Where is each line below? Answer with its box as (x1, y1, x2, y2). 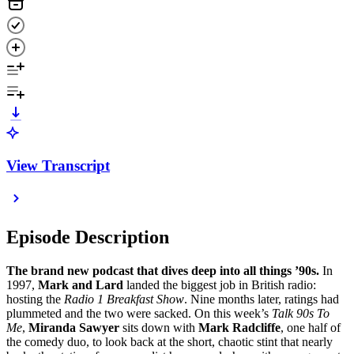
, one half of (281, 321, 341, 335)
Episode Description (6, 227, 169, 248)
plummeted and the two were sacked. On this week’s (6, 307, 272, 321)
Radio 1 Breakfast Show (64, 292, 184, 307)
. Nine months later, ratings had (184, 292, 339, 307)
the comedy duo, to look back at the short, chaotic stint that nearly (6, 335, 333, 349)
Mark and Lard (38, 278, 123, 292)
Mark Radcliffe (198, 321, 281, 335)
